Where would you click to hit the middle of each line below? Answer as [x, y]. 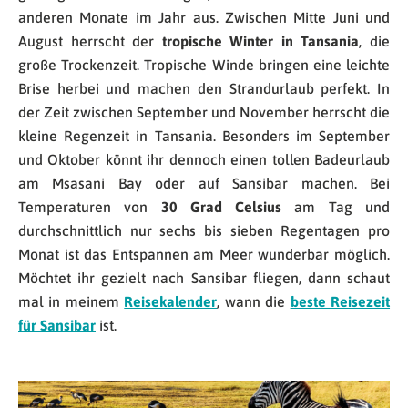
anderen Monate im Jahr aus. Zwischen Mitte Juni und [204, 17]
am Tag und [336, 206]
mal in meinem [71, 301]
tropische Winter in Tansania [260, 41]
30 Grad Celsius [215, 206]
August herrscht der [90, 41]
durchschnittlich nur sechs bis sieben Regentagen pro [204, 230]
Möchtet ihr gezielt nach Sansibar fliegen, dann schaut [204, 277]
